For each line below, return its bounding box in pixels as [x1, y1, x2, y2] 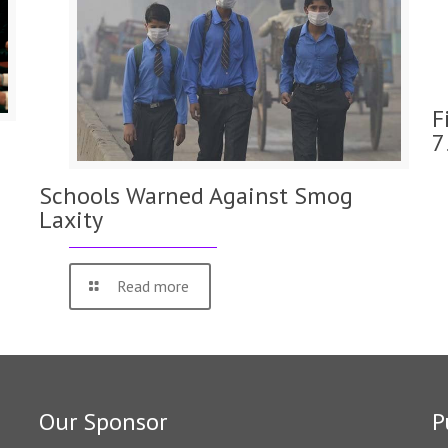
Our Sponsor [39, 406, 168, 438]
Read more [117, 276, 190, 297]
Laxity [39, 204, 104, 236]
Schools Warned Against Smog [39, 180, 354, 212]
